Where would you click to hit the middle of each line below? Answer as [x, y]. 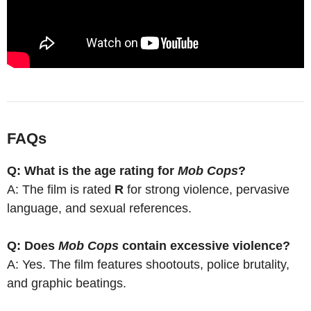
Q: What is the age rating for [92, 171]
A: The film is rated [61, 190]
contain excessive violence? [204, 246]
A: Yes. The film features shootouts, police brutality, [148, 265]
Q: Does [33, 246]
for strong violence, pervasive [207, 190]
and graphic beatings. [67, 284]
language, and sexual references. [99, 209]
